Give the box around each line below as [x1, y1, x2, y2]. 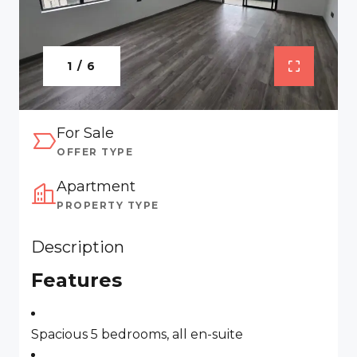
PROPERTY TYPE [57, 199, 159, 211]
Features [31, 269, 122, 292]
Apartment [57, 178, 135, 195]
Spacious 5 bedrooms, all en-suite [31, 327, 243, 342]
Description [31, 237, 124, 257]
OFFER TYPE [57, 146, 133, 158]
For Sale [57, 124, 114, 142]
